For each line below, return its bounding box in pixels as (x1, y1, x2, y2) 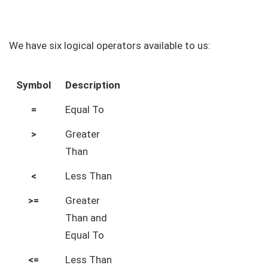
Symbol (16, 79, 51, 91)
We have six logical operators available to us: (9, 39, 211, 51)
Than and (65, 212, 107, 224)
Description (65, 79, 120, 91)
